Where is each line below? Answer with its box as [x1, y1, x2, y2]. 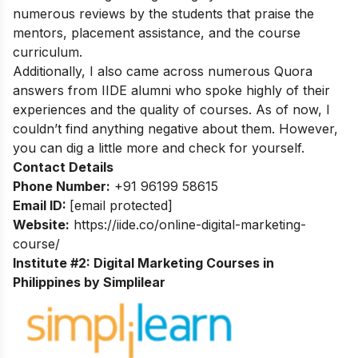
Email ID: [13, 197, 70, 214]
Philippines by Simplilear [13, 274, 165, 291]
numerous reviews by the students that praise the [13, 6, 314, 22]
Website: [13, 217, 70, 233]
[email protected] [70, 197, 173, 214]
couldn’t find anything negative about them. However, [13, 121, 338, 137]
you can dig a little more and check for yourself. [13, 140, 304, 157]
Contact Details [13, 159, 113, 176]
